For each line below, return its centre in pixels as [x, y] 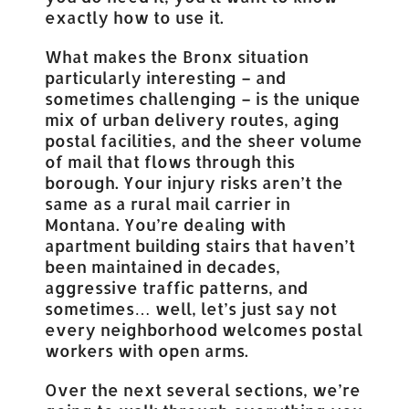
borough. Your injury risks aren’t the [194, 182]
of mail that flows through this [170, 161]
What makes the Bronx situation [177, 56]
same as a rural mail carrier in [168, 203]
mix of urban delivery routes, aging [193, 119]
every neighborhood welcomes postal [204, 329]
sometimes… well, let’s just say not [191, 308]
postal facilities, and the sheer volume [204, 140]
